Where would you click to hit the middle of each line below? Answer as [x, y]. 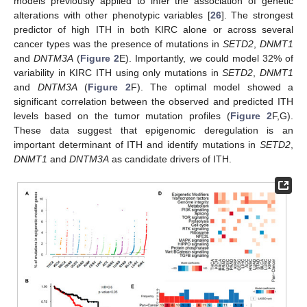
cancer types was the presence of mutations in [119, 44]
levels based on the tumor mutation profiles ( [122, 116]
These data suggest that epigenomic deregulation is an [153, 131]
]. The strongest [257, 15]
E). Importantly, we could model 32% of [207, 59]
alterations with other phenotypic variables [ [112, 15]
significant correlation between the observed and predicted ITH [153, 102]
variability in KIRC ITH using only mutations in [118, 73]
